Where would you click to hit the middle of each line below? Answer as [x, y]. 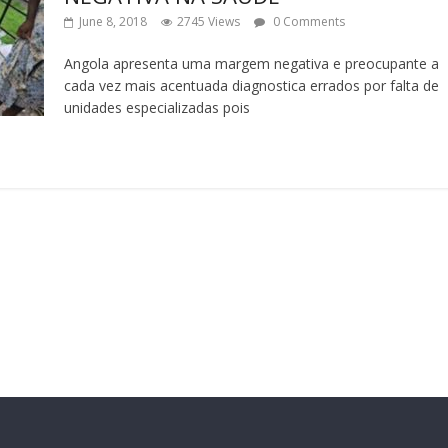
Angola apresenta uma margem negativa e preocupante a [251, 63]
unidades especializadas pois [157, 107]
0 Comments [307, 21]
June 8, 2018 [113, 21]
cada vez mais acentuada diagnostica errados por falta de [251, 85]
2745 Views [208, 21]
